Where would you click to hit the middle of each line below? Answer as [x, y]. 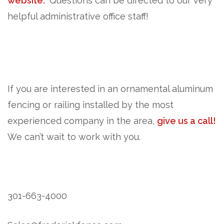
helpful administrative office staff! [78, 16]
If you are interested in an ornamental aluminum [110, 88]
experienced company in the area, [82, 120]
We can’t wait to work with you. [74, 136]
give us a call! [186, 120]
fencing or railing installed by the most [90, 104]
